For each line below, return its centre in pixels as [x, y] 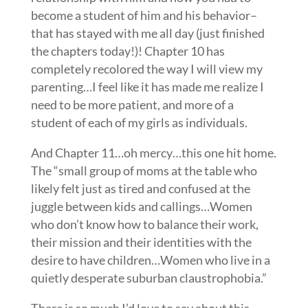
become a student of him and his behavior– [144, 15]
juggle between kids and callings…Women [141, 206]
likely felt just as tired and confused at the [140, 188]
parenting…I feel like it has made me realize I [147, 86]
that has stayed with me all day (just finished [147, 33]
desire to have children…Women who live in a [150, 260]
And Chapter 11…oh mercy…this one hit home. [153, 152]
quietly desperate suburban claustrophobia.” [148, 277]
